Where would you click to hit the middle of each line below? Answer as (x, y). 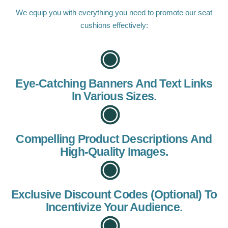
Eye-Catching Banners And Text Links (114, 84)
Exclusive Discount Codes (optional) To (114, 195)
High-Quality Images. (114, 152)
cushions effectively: (114, 25)
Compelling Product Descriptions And (114, 139)
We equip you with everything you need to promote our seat (114, 13)
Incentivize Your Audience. (114, 207)
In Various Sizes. (114, 96)
